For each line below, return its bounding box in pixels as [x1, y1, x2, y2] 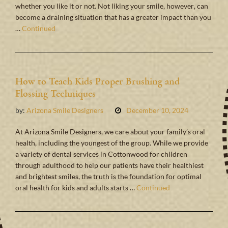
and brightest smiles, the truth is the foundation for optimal [15, 172, 202, 181]
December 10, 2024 [126, 105, 188, 115]
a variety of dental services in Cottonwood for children [15, 149, 187, 158]
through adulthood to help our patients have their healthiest [15, 160, 204, 169]
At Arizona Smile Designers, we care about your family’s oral [15, 127, 205, 136]
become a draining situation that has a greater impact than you [15, 12, 211, 21]
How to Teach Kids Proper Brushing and [15, 74, 180, 88]
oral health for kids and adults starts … [15, 183, 136, 192]
